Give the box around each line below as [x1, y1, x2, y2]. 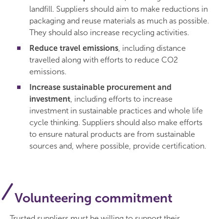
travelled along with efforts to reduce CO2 [29, 55, 178, 65]
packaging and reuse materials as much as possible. [29, 16, 209, 25]
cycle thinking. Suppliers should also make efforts [29, 118, 202, 127]
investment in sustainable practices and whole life [29, 106, 203, 115]
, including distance [118, 44, 186, 53]
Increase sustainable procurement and [29, 83, 172, 92]
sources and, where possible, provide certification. [29, 141, 206, 151]
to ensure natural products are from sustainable [29, 130, 195, 139]
